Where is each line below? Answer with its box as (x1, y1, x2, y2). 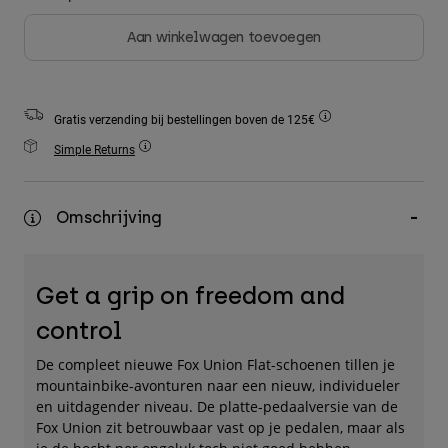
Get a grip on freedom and (36, 281, 345, 311)
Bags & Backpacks (24, 82, 144, 99)
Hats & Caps (24, 113, 102, 130)
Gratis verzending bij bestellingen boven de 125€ (54, 111, 318, 128)
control (36, 316, 122, 346)
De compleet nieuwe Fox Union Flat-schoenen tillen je (36, 355, 395, 375)
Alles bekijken (24, 144, 114, 161)
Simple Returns (54, 141, 135, 158)
